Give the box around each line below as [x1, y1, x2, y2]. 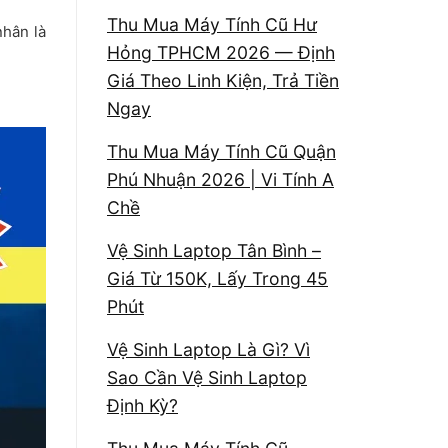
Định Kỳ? [107, 394, 178, 416]
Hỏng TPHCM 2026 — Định [107, 41, 335, 63]
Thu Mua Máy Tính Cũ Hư [107, 13, 317, 35]
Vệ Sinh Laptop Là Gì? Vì [107, 338, 310, 360]
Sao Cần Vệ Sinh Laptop [107, 366, 307, 388]
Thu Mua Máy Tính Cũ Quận [107, 140, 336, 162]
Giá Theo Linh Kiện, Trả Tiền [107, 69, 339, 91]
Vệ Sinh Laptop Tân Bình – [107, 239, 321, 261]
